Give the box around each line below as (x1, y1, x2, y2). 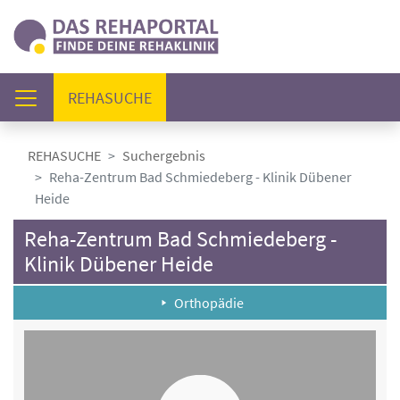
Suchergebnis (122, 146, 205, 164)
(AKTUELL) (151, 86, 221, 107)
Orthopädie (174, 294, 244, 312)
